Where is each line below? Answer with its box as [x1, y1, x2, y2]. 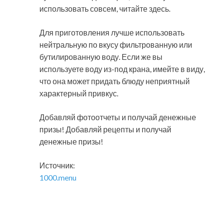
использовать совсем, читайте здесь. [39, 3, 170, 13]
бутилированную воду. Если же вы [39, 52, 163, 61]
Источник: [39, 160, 75, 170]
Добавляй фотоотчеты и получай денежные [39, 112, 196, 122]
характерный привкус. [39, 88, 118, 98]
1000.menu [39, 172, 76, 182]
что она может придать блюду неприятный [39, 76, 190, 86]
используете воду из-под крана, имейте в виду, [39, 64, 205, 73]
